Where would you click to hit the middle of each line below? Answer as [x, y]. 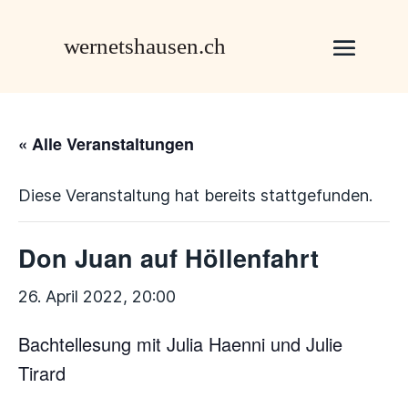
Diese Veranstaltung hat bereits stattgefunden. [195, 195]
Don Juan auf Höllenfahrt [168, 258]
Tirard [42, 373]
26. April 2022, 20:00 [97, 296]
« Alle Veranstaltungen [106, 144]
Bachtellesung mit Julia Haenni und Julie [180, 344]
